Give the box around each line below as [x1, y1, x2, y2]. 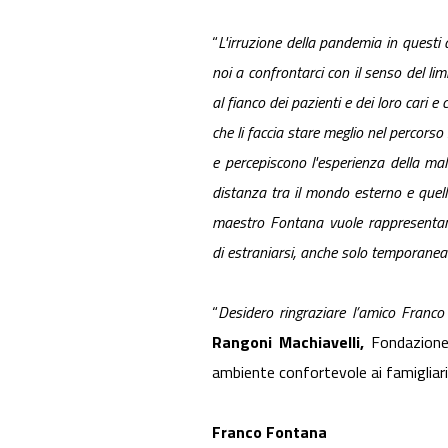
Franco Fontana [212, 420, 327, 444]
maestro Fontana [212, 210, 330, 234]
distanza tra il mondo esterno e [212, 180, 419, 204]
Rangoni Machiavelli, [212, 330, 364, 354]
